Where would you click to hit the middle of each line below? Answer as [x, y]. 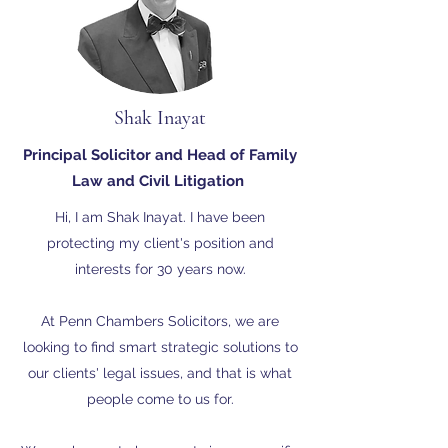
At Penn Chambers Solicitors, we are [160, 321]
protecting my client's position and [160, 243]
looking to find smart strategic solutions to [160, 347]
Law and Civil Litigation [158, 181]
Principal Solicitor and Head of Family [160, 155]
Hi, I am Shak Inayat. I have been [160, 217]
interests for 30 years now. [160, 269]
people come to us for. [160, 399]
